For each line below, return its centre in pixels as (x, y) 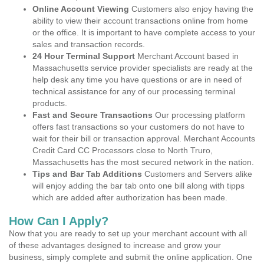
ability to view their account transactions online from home (140, 21)
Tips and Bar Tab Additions (87, 174)
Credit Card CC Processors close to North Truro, (123, 150)
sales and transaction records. (89, 44)
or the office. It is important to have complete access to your (144, 32)
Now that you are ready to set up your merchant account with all (128, 233)
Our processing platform (199, 115)
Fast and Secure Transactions (93, 115)
